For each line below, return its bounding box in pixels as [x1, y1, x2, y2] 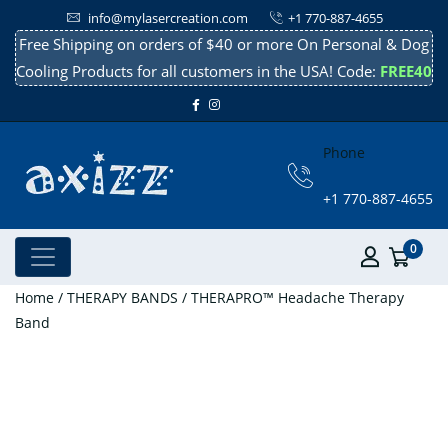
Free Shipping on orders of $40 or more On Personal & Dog [19, 34, 429, 54]
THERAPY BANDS [67, 288, 178, 307]
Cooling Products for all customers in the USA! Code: [16, 61, 376, 81]
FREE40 [376, 61, 432, 81]
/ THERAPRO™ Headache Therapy [178, 288, 404, 307]
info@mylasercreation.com [85, 9, 248, 27]
